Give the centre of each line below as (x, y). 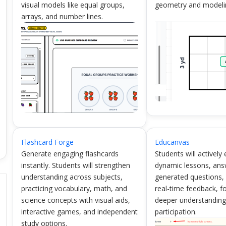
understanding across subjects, (72, 177)
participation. (176, 212)
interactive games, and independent (79, 212)
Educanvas (173, 142)
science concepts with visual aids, (75, 200)
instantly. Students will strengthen (75, 165)
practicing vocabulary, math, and (74, 188)
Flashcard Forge (47, 142)
